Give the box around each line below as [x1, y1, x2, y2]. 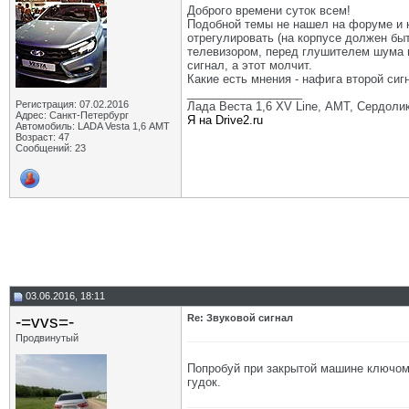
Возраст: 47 [16, 131, 69, 142]
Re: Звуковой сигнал [187, 312, 293, 323]
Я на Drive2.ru [187, 113, 263, 127]
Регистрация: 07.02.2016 [16, 99, 129, 110]
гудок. [187, 375, 221, 389]
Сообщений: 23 [16, 142, 86, 153]
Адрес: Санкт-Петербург [16, 110, 129, 121]
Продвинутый [16, 332, 79, 343]
